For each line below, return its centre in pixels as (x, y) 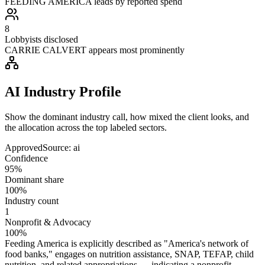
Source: (58, 147)
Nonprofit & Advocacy (48, 222)
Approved (24, 147)
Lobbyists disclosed (41, 39)
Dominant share (34, 179)
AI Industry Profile (63, 91)
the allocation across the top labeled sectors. (86, 127)
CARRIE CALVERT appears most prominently (95, 50)
